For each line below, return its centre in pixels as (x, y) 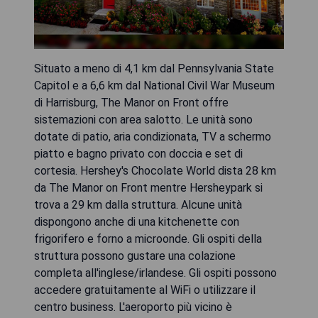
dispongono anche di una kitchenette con (137, 222)
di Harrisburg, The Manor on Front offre (131, 103)
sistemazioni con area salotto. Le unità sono (143, 120)
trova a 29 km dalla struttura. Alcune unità (138, 205)
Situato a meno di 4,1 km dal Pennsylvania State (154, 69)
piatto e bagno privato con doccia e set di (138, 154)
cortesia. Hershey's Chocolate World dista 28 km (155, 171)
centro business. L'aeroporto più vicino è (133, 307)
